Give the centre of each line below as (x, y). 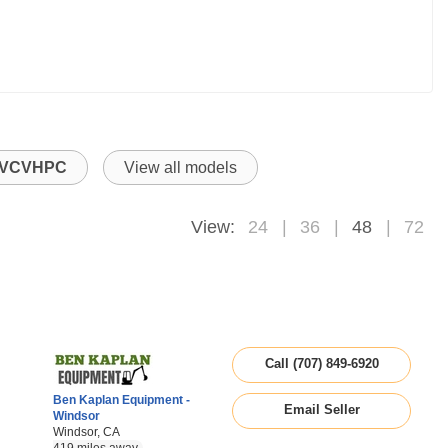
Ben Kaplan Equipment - (121, 400)
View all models (180, 167)
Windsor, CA (86, 432)
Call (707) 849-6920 (321, 363)
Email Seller (321, 409)
